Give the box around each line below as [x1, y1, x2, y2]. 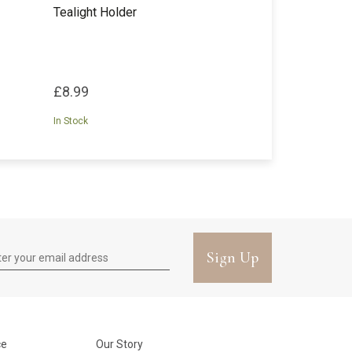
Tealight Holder [53, 5, 137, 20]
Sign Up [207, 248, 258, 267]
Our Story [95, 338, 143, 350]
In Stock [53, 115, 88, 126]
